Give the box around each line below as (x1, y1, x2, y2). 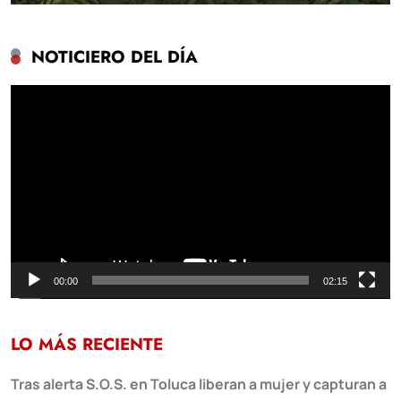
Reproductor (10, 83, 93, 105)
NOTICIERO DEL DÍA (31, 44, 198, 69)
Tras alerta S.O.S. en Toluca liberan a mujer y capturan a (11, 374, 387, 395)
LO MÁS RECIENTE (11, 332, 163, 357)
